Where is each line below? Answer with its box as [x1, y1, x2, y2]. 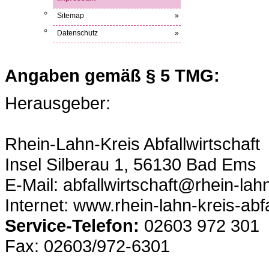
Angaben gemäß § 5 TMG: [5, 65, 220, 85]
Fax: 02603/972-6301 [5, 235, 170, 256]
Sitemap [57, 11, 84, 20]
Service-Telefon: [5, 215, 139, 235]
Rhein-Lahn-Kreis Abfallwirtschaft [5, 133, 260, 154]
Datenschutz [57, 28, 98, 37]
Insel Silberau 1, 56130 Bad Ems [5, 154, 256, 174]
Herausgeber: [5, 92, 110, 113]
